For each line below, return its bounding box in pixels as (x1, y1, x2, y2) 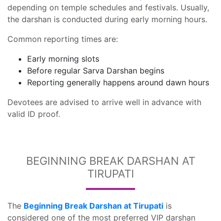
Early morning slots (27, 54, 99, 64)
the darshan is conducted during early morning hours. (7, 14, 207, 24)
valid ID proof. (7, 109, 60, 119)
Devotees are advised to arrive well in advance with (7, 97, 201, 107)
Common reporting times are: (7, 34, 118, 44)
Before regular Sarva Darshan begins (27, 66, 164, 75)
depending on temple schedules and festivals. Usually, (7, 2, 209, 12)
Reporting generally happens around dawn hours (27, 77, 209, 87)
